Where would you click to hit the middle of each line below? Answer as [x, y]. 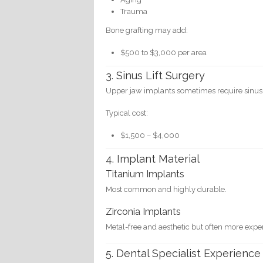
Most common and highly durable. [166, 189]
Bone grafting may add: [147, 30]
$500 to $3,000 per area [164, 52]
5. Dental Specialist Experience [183, 254]
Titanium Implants [145, 174]
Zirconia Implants [144, 211]
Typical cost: [127, 113]
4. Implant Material [153, 159]
